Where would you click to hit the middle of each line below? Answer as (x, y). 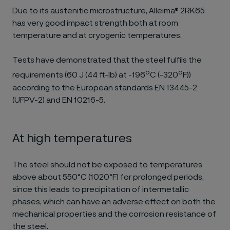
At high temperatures (72, 138)
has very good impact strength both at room (95, 23)
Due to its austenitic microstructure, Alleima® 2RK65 (109, 11)
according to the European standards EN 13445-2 (105, 88)
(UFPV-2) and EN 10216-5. (59, 100)
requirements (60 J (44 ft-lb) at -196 (79, 75)
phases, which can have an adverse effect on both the (114, 202)
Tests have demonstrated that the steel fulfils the (107, 60)
